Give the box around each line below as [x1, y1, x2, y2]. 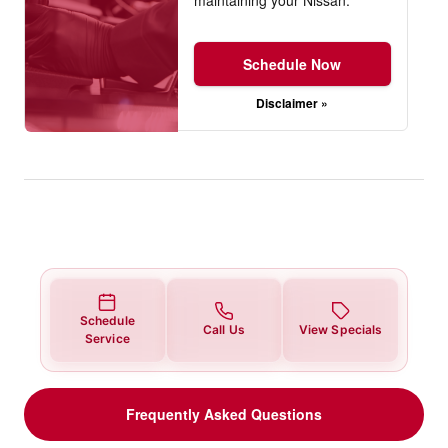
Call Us [203, 321, 245, 337]
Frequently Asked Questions [126, 403, 322, 424]
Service [84, 330, 130, 346]
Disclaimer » [256, 94, 329, 113]
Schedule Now [243, 54, 342, 75]
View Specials [298, 321, 383, 337]
